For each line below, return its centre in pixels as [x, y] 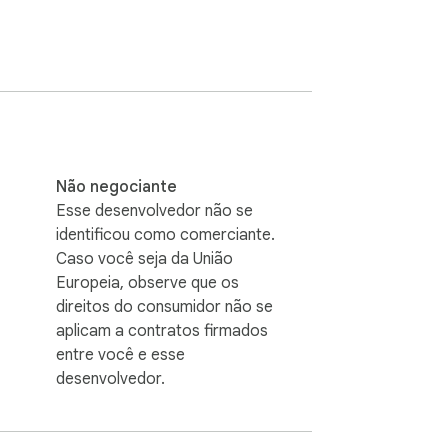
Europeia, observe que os [147, 282]
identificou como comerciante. [165, 234]
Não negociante [116, 186]
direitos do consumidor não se [164, 306]
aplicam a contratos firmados [162, 330]
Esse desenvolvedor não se [154, 210]
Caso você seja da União [144, 258]
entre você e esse [120, 354]
